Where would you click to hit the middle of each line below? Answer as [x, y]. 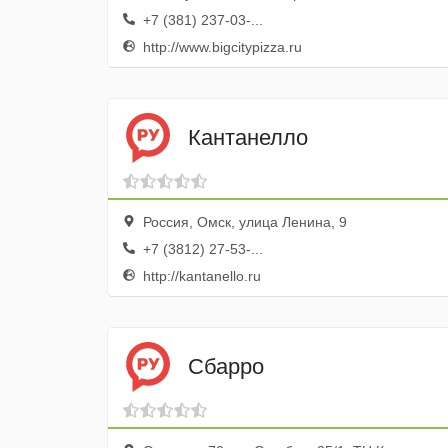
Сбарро [226, 366]
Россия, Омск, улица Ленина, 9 [243, 222]
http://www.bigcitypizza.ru [220, 47]
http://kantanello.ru [200, 276]
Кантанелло [248, 137]
